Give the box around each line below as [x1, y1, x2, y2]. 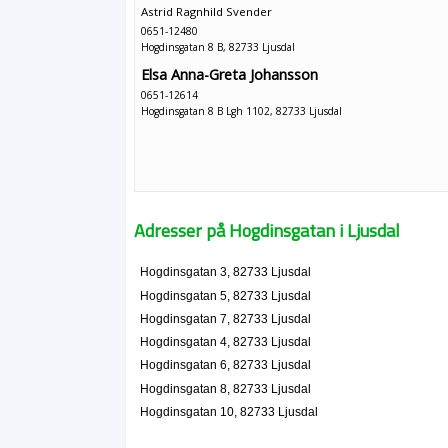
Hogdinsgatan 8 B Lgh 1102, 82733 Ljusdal [141, 104, 343, 119]
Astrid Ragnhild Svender [141, 4, 273, 19]
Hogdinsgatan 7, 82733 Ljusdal [139, 312, 311, 325]
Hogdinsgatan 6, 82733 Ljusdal [139, 359, 311, 372]
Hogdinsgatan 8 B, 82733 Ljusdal [141, 40, 296, 54]
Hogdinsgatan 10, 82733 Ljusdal [139, 405, 318, 418]
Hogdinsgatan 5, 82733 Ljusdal [139, 289, 311, 302]
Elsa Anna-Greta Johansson [141, 65, 319, 85]
